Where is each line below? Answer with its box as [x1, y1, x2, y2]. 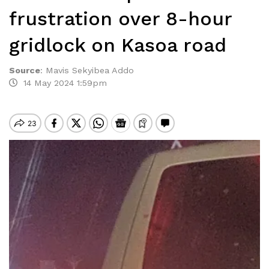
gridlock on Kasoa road [9, 34, 226, 56]
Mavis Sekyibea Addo [46, 65, 134, 75]
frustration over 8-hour [9, 7, 232, 30]
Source [9, 65, 40, 75]
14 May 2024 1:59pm [17, 78, 107, 88]
